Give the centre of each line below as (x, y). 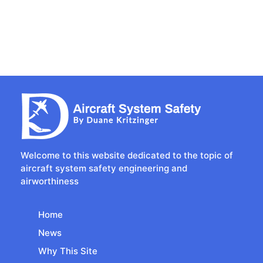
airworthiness (50, 181)
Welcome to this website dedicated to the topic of (127, 155)
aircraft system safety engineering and (104, 168)
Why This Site (68, 251)
